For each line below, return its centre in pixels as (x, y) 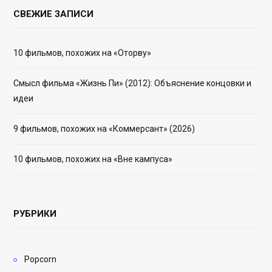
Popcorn (40, 259)
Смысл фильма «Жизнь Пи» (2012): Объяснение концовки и (132, 83)
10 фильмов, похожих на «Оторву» (82, 53)
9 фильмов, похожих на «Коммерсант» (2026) (104, 128)
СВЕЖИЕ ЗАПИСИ (53, 14)
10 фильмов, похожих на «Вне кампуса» (93, 159)
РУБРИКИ (35, 213)
